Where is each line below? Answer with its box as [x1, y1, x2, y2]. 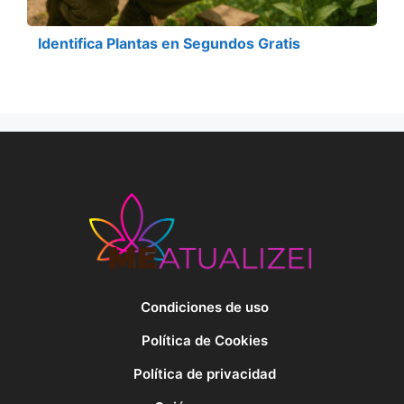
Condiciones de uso [140, 298, 269, 317]
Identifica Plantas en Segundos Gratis [38, 33, 300, 52]
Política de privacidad [133, 364, 276, 382]
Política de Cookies [141, 332, 268, 350]
